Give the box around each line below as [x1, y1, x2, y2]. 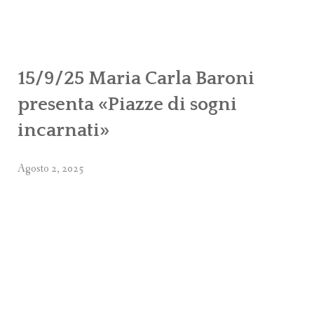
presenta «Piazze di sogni [18, 93, 237, 115]
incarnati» [18, 119, 109, 141]
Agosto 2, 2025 [18, 161, 84, 176]
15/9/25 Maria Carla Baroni [18, 67, 254, 89]
